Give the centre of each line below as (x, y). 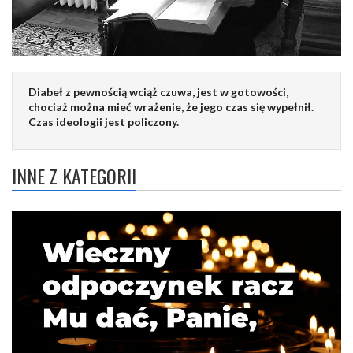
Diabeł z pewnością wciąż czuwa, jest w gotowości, (158, 91)
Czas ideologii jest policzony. (104, 121)
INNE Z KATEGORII (74, 175)
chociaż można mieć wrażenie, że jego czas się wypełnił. (171, 106)
